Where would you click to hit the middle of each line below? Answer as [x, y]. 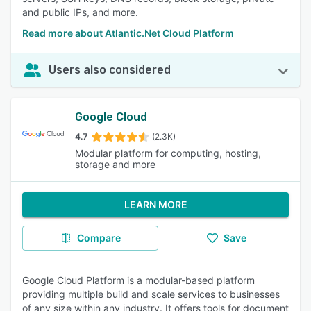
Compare [99, 238]
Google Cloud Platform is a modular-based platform [138, 280]
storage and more [115, 164]
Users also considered [110, 70]
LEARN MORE [155, 204]
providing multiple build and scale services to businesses [151, 294]
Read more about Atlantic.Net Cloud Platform [128, 33]
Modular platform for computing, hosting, [168, 153]
